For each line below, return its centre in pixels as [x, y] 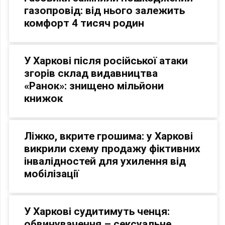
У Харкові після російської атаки [106, 61]
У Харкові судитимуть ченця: [97, 212]
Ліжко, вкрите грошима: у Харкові [108, 136]
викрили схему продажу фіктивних [112, 149]
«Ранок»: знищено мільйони [94, 86]
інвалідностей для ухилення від [105, 161]
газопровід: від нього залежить [104, 11]
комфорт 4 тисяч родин [84, 23]
